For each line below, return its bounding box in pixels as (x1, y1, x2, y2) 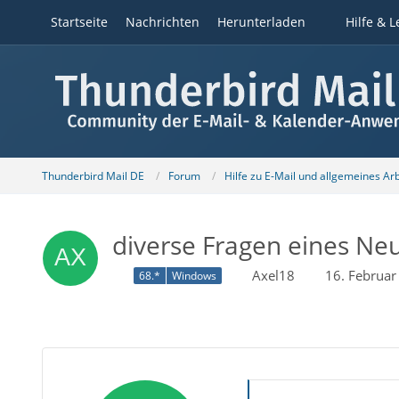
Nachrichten (125, 13, 199, 30)
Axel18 (251, 266, 295, 284)
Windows (171, 268, 216, 284)
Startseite (50, 13, 108, 30)
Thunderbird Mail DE (41, 167, 144, 183)
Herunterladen (216, 13, 305, 30)
